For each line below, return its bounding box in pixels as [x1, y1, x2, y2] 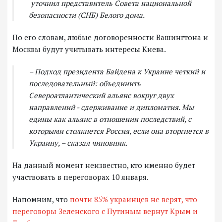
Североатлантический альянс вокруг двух [29, 90, 174, 101]
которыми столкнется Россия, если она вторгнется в [29, 126, 209, 136]
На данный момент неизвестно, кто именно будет [12, 160, 195, 170]
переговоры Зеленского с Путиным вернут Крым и [12, 206, 198, 217]
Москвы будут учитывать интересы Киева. [12, 44, 166, 55]
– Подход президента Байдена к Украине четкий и [29, 66, 205, 77]
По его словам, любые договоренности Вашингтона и [12, 32, 208, 43]
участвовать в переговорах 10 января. [12, 172, 149, 182]
